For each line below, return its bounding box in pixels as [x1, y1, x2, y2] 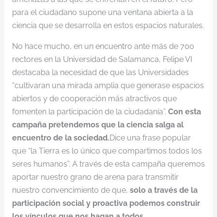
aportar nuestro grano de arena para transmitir [12, 172, 179, 182]
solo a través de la [129, 186, 198, 195]
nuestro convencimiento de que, [12, 186, 130, 195]
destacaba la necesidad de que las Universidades [12, 68, 189, 77]
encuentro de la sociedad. [12, 133, 109, 142]
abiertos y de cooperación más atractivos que [12, 94, 177, 103]
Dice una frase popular [109, 133, 191, 142]
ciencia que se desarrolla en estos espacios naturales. [12, 21, 204, 30]
